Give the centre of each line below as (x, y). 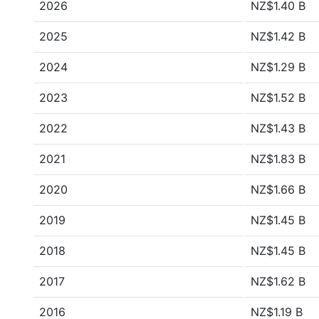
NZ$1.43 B (278, 128)
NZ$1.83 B (278, 159)
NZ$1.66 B (278, 189)
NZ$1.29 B (278, 67)
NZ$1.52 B (278, 98)
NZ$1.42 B (278, 36)
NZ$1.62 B (278, 281)
